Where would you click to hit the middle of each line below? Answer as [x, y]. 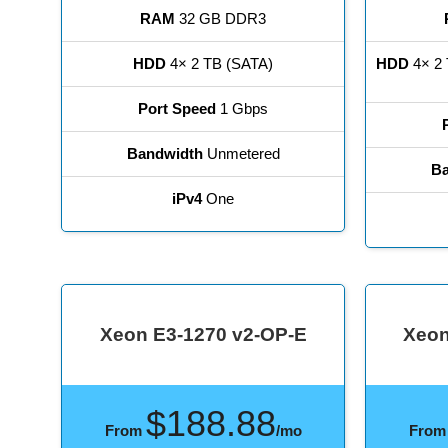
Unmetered [241, 154]
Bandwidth [164, 154]
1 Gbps [242, 109]
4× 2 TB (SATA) [220, 64]
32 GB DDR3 [221, 19]
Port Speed [177, 109]
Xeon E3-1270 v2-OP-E [203, 335]
